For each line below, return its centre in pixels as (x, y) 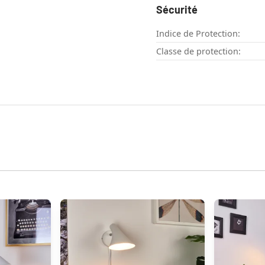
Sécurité (177, 9)
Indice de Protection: (198, 33)
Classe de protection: (198, 51)
